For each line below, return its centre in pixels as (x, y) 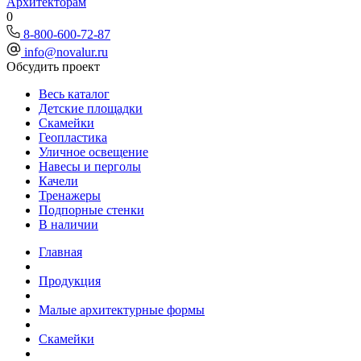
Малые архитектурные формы (122, 310)
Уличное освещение (93, 152)
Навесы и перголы (90, 166)
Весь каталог (74, 94)
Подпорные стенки (91, 210)
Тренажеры (70, 195)
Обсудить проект (53, 66)
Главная (60, 252)
